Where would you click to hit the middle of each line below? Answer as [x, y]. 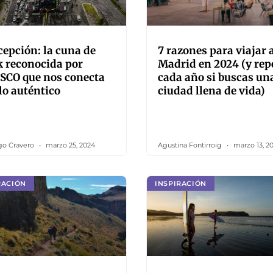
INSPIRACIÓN [181, 183]
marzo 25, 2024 [69, 145]
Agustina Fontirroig [191, 145]
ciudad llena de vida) [211, 91]
